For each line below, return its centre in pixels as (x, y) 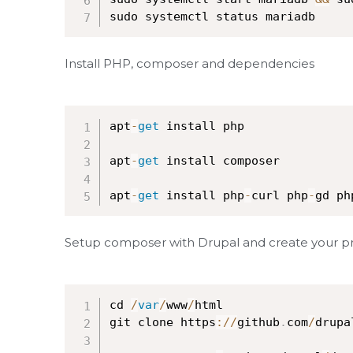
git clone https (163, 322)
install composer (219, 161)
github (258, 322)
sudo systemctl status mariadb (212, 17)
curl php (280, 195)
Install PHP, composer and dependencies (190, 63)
